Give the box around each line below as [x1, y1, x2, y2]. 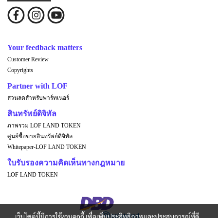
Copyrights [7, 66, 33, 73]
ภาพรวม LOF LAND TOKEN [7, 122, 81, 129]
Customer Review [7, 55, 49, 63]
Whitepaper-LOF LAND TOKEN [7, 143, 86, 150]
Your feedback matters [7, 43, 82, 52]
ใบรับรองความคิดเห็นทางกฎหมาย [7, 158, 125, 167]
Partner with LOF [7, 81, 68, 90]
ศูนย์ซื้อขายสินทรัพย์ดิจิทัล [7, 132, 73, 140]
